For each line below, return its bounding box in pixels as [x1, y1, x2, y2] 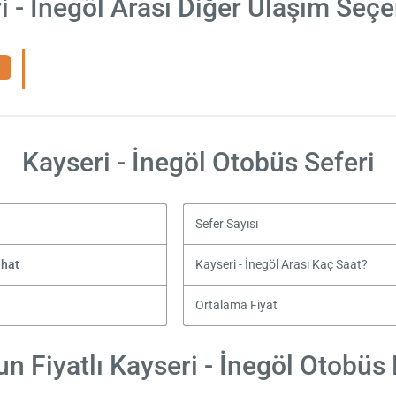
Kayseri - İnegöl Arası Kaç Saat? [194, 256, 368, 272]
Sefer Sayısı [194, 216, 258, 232]
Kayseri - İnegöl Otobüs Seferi [21, 146, 375, 178]
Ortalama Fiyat [194, 297, 278, 313]
